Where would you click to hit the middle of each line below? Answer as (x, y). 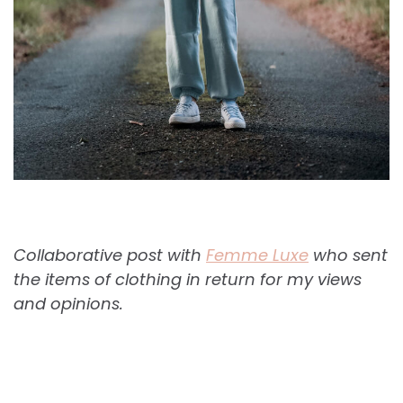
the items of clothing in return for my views (188, 279)
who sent (348, 255)
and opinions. (68, 303)
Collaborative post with (110, 255)
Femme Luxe (257, 255)
